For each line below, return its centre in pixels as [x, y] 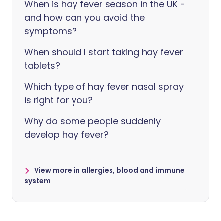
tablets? [42, 66]
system [37, 181]
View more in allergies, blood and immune [109, 170]
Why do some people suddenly [92, 121]
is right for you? [58, 100]
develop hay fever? [66, 135]
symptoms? [51, 31]
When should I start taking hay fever [104, 52]
